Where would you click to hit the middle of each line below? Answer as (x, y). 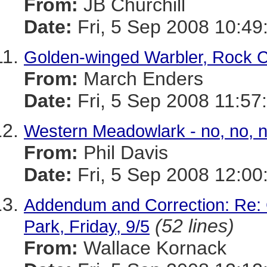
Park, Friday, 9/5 (87, 226)
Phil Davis (123, 153)
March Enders (141, 79)
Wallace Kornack (152, 248)
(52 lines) (195, 226)
